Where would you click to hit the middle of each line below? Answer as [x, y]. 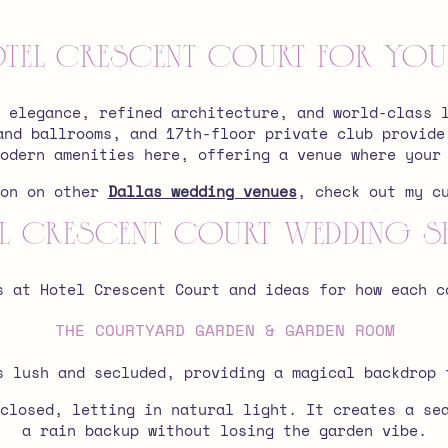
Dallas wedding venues [202, 191]
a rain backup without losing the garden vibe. [224, 430]
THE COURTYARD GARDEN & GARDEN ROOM [224, 330]
